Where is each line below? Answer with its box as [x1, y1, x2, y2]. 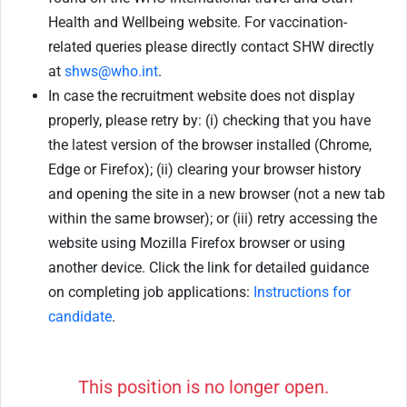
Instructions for [253, 283, 351, 302]
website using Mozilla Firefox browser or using [48, 234, 345, 253]
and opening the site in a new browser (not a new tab [48, 185, 385, 203]
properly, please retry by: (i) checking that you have [48, 112, 371, 130]
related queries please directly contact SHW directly [48, 38, 374, 56]
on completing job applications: [48, 283, 253, 302]
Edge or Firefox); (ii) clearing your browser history [48, 161, 362, 179]
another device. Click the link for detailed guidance [48, 259, 369, 277]
